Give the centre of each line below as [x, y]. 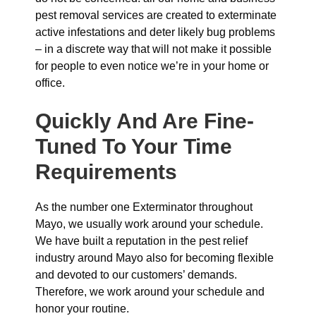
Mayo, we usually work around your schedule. [149, 224]
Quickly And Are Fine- [145, 121]
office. [50, 83]
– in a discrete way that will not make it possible [153, 49]
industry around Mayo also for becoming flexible [154, 258]
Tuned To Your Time [134, 146]
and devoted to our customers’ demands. [136, 275]
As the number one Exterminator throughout [144, 207]
